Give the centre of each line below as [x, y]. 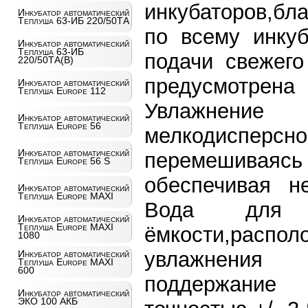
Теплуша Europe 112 [62, 91]
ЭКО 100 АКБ [47, 301]
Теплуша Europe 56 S [64, 161]
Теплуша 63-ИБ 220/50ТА [73, 21]
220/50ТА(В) [45, 60]
